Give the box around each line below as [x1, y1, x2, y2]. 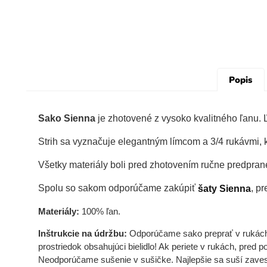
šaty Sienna [197, 183, 251, 194]
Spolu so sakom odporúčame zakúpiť [38, 183, 198, 194]
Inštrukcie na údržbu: [38, 228, 129, 238]
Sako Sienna [38, 113, 95, 124]
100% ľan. [81, 206, 120, 216]
